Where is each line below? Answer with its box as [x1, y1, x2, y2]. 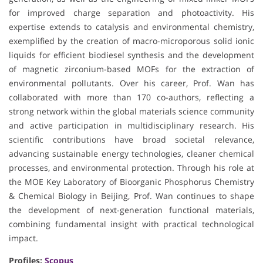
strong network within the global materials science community [9, 106, 254, 117]
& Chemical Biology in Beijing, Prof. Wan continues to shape [9, 190, 254, 202]
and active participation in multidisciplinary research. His [9, 120, 254, 131]
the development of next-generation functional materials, [9, 204, 254, 216]
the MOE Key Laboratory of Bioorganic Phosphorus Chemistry [9, 176, 254, 188]
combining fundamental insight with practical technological [9, 218, 254, 230]
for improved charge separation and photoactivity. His [9, 7, 254, 19]
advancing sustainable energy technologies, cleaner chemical [9, 148, 254, 160]
